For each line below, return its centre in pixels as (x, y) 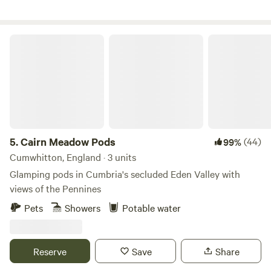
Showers (83, 207)
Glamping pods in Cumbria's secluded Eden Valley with (125, 174)
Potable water (152, 207)
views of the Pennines (55, 188)
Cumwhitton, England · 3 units (73, 157)
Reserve (50, 251)
